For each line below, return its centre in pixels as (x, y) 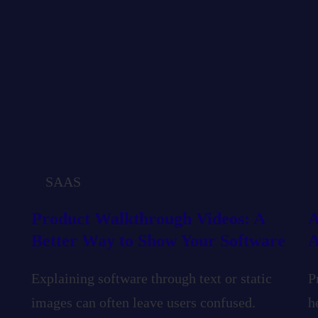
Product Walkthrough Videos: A (148, 219)
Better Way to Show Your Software (158, 241)
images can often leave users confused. (143, 303)
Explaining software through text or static (152, 279)
